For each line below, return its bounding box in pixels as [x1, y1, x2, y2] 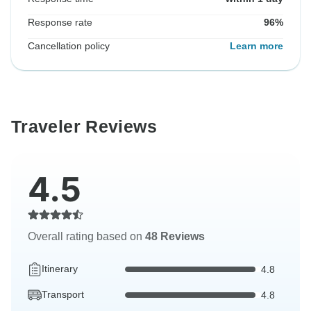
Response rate [28, 17, 92, 28]
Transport [42, 289, 84, 301]
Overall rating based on [28, 230, 145, 243]
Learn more [230, 40, 283, 52]
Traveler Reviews [11, 117, 157, 137]
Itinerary [42, 263, 78, 275]
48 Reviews [145, 230, 205, 243]
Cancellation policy [28, 40, 110, 52]
